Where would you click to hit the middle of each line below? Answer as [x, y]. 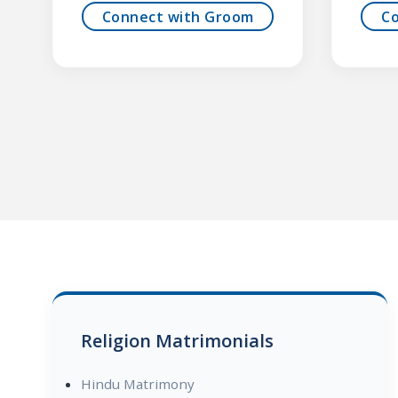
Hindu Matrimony [137, 384]
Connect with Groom [178, 16]
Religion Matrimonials [177, 341]
